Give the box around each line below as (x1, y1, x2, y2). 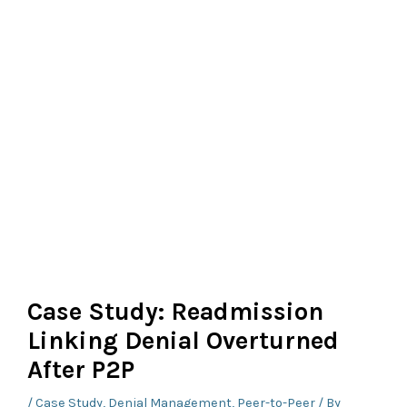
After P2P (27, 355, 135, 385)
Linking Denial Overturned (27, 326, 340, 356)
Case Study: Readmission (27, 297, 324, 327)
